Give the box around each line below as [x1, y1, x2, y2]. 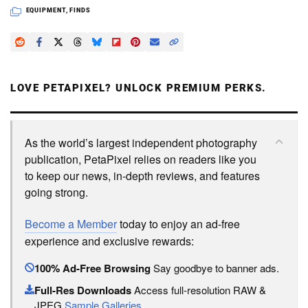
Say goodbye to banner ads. [151, 261, 279, 276]
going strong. [25, 184, 88, 201]
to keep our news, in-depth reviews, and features [25, 168, 260, 184]
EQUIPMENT [25, 7, 66, 14]
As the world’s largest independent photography [25, 135, 257, 151]
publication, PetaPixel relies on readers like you [25, 151, 256, 168]
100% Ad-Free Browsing [34, 261, 151, 276]
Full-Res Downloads [34, 283, 131, 298]
